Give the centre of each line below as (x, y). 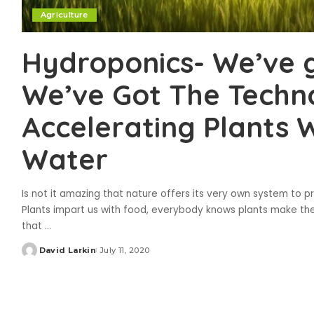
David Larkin (67, 251)
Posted (37, 255)
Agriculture (64, 15)
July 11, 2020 (124, 251)
